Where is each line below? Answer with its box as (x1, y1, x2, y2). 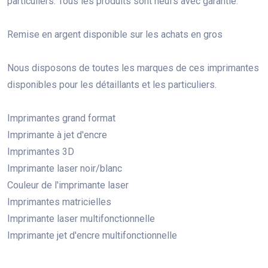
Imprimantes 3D (7, 145, 74, 157)
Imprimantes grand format (7, 112, 115, 124)
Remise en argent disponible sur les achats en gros (7, 28, 223, 40)
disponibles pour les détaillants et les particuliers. (7, 78, 217, 90)
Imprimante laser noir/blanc (7, 162, 122, 174)
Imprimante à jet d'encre (7, 129, 107, 141)
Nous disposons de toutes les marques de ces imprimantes (7, 62, 259, 74)
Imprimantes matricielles (7, 196, 111, 208)
